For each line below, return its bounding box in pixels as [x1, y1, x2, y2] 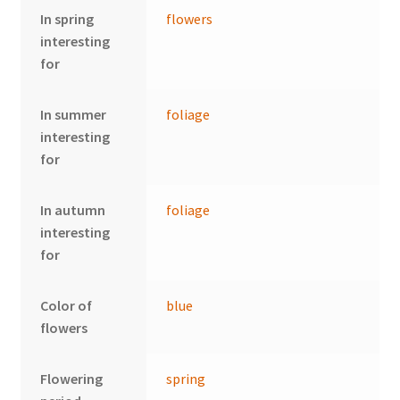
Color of [40, 296, 93, 315]
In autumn [40, 201, 106, 220]
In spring [40, 10, 95, 29]
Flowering [40, 370, 104, 388]
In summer [40, 105, 107, 124]
